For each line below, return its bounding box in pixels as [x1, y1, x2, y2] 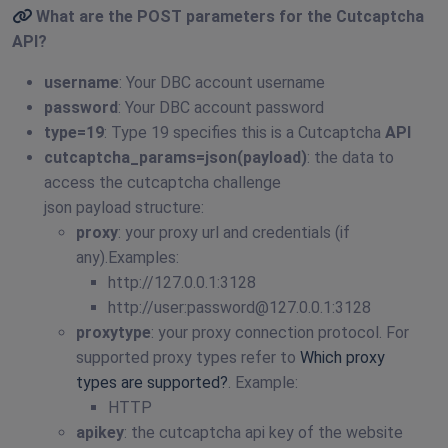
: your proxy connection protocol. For [151, 323, 409, 343]
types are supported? [76, 373, 228, 393]
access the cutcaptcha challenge [44, 173, 281, 193]
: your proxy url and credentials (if [118, 223, 350, 243]
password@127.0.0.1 [187, 298, 332, 318]
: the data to [307, 148, 394, 168]
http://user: [108, 298, 187, 318]
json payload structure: [44, 198, 204, 218]
